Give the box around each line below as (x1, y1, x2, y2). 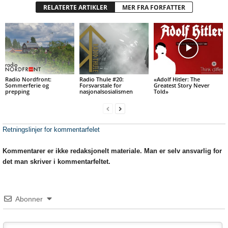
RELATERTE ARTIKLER (43, 3, 107, 12)
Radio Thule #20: (79, 75, 124, 83)
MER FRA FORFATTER (122, 3, 185, 12)
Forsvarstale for (79, 81, 122, 90)
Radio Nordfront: (5, 75, 51, 83)
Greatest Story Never (153, 81, 210, 90)
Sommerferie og (5, 81, 49, 90)
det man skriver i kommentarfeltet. (3, 158, 110, 166)
